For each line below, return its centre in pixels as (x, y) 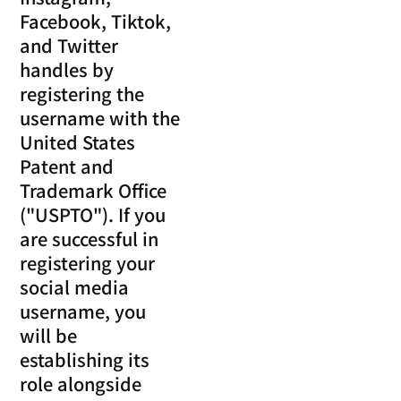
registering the (82, 93)
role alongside (81, 383)
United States (78, 141)
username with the (100, 117)
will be (49, 335)
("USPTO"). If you (93, 214)
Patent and (67, 166)
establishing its (85, 359)
